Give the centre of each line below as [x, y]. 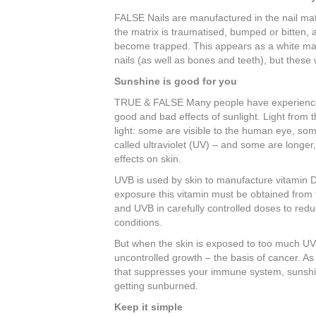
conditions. [138, 222]
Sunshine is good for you [176, 81]
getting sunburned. [156, 286]
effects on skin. [148, 159]
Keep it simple [148, 307]
